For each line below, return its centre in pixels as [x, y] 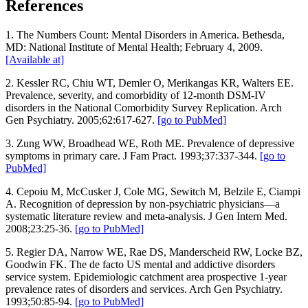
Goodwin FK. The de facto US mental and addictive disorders [140, 264]
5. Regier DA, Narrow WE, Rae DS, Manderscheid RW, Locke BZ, [154, 252]
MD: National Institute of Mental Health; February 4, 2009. [134, 47]
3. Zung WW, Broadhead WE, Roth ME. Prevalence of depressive [150, 143]
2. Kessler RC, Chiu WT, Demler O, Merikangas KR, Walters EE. [150, 82]
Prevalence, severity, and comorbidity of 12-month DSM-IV [136, 95]
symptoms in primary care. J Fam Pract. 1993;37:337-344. [133, 155]
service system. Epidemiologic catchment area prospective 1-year [146, 276]
